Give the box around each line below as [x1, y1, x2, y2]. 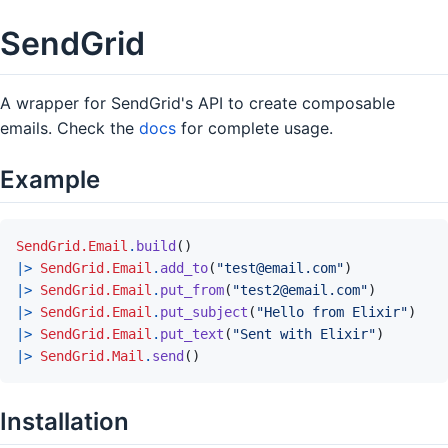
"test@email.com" [216, 259, 344, 276]
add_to [160, 259, 208, 276]
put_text [160, 325, 224, 342]
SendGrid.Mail [40, 347, 144, 364]
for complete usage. [176, 117, 333, 138]
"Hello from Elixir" [256, 303, 408, 320]
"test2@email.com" [232, 281, 368, 298]
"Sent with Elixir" [232, 325, 376, 342]
